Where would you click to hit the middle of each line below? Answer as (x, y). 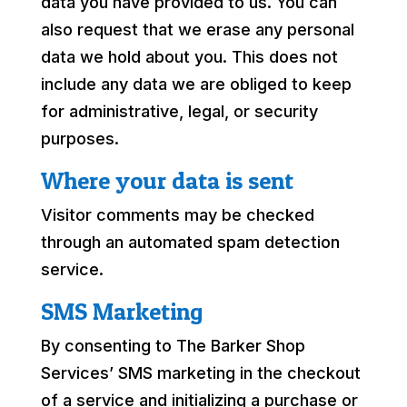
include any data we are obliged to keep (196, 84)
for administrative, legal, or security (179, 111)
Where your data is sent (167, 180)
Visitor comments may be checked (177, 214)
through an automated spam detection (190, 242)
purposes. (79, 138)
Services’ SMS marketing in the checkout (200, 372)
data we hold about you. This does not (189, 56)
